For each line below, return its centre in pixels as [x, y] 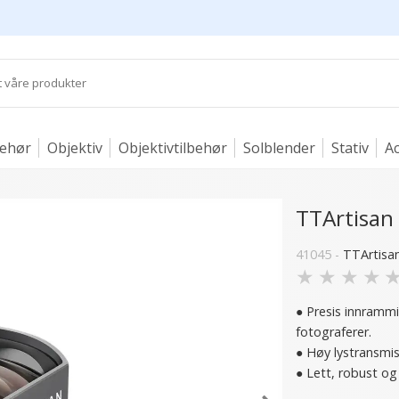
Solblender [279, 148]
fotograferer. [334, 332]
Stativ [350, 148]
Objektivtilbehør [173, 148]
